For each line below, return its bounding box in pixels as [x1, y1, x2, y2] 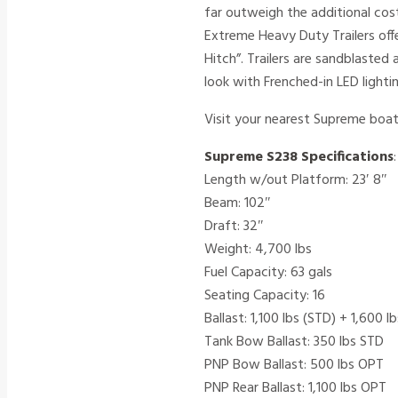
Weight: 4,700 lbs [204, 238, 312, 262]
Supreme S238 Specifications [204, 146, 394, 170]
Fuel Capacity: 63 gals [204, 261, 332, 285]
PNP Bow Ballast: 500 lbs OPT [204, 354, 384, 378]
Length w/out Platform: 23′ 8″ [204, 169, 387, 193]
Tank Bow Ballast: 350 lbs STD [204, 330, 384, 354]
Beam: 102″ [204, 192, 271, 216]
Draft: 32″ [204, 215, 264, 239]
